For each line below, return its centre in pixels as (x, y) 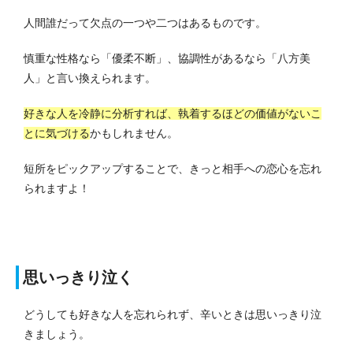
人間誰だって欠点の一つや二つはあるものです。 (145, 23)
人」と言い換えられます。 (90, 78)
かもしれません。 (134, 134)
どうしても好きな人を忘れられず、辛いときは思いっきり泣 (173, 315)
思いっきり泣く (78, 278)
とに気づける (57, 134)
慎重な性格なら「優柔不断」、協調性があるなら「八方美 (167, 59)
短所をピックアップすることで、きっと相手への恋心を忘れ (173, 169)
